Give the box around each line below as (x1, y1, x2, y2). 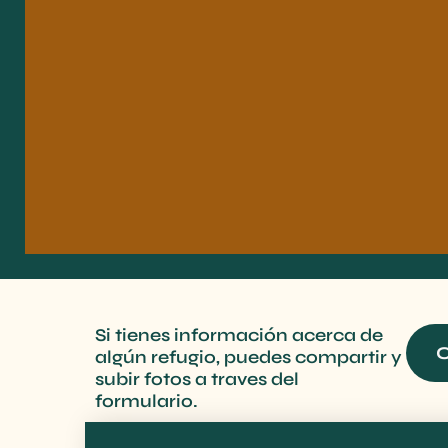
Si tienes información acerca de (95, 323, 383, 346)
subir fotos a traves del (95, 367, 299, 390)
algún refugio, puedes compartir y (95, 345, 402, 368)
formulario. (95, 389, 198, 412)
